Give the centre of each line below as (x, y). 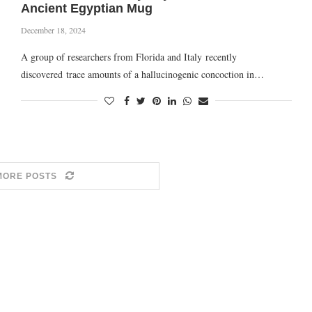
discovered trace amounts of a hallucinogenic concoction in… (142, 74)
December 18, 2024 (53, 30)
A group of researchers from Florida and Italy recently (128, 57)
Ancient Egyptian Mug (86, 8)
